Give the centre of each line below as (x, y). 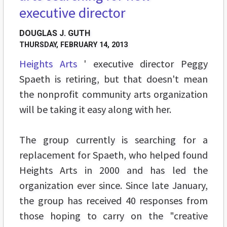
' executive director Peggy (142, 63)
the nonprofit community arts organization (113, 94)
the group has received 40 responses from (113, 200)
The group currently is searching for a (113, 139)
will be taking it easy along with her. (95, 109)
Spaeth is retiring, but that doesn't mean (113, 79)
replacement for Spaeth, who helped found (113, 155)
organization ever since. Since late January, (113, 185)
